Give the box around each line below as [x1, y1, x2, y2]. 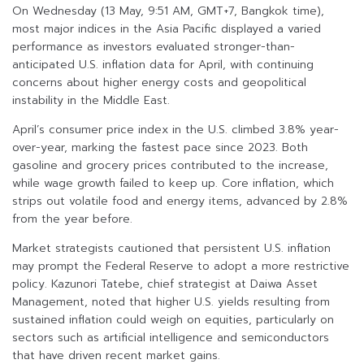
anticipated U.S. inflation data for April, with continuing [12, 56, 314, 74]
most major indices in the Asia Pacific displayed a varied [12, 20, 321, 38]
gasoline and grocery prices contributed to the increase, [12, 157, 328, 175]
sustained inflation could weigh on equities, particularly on [12, 311, 334, 329]
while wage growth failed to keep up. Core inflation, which [12, 175, 334, 193]
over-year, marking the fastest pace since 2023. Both [12, 139, 308, 157]
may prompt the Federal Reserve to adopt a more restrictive [12, 258, 349, 275]
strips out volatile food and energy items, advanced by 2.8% [12, 193, 348, 210]
